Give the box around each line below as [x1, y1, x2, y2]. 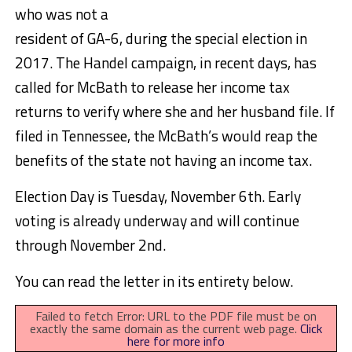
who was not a [14, 2, 108, 25]
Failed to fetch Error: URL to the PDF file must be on [35, 306, 317, 325]
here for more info [126, 331, 225, 350]
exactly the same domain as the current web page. [29, 318, 300, 338]
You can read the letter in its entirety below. [14, 269, 293, 292]
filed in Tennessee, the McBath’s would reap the [14, 123, 317, 147]
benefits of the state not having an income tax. [14, 148, 312, 171]
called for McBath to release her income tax [14, 75, 290, 98]
